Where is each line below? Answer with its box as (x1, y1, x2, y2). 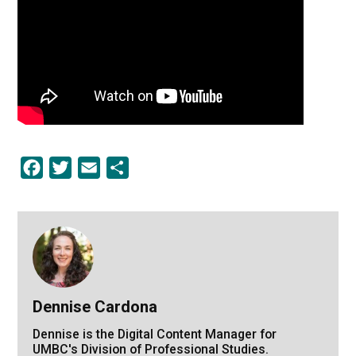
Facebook (43, 159, 98, 175)
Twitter (72, 159, 110, 175)
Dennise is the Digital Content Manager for (32, 326, 277, 342)
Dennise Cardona (32, 296, 157, 316)
